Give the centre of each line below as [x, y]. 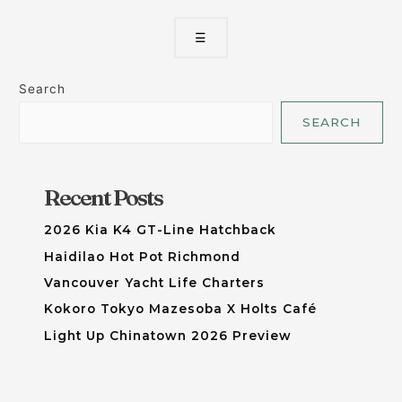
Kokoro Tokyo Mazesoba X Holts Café [180, 309]
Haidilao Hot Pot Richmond [142, 256]
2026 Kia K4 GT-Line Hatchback [160, 230]
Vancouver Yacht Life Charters [154, 283]
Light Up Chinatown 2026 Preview [167, 335]
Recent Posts [103, 198]
